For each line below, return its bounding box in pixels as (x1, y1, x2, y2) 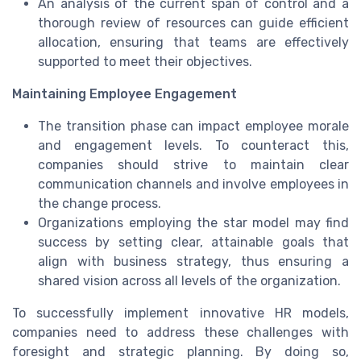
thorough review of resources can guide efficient (38, 15, 349, 31)
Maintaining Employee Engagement (12, 85, 237, 102)
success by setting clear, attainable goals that (38, 234, 349, 250)
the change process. (38, 195, 161, 211)
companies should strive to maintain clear (38, 156, 349, 172)
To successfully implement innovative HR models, (12, 305, 349, 321)
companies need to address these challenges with (12, 324, 349, 340)
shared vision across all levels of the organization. (38, 272, 341, 288)
